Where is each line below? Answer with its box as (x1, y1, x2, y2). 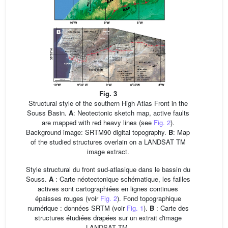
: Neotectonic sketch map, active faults (73, 107, 189, 118)
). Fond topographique (117, 193, 181, 203)
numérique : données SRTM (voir (27, 203, 127, 213)
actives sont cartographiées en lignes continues (38, 183, 178, 193)
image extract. (87, 146, 129, 156)
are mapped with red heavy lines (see (41, 117, 154, 127)
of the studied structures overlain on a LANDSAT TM (30, 136, 186, 147)
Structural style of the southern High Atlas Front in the (28, 98, 188, 108)
